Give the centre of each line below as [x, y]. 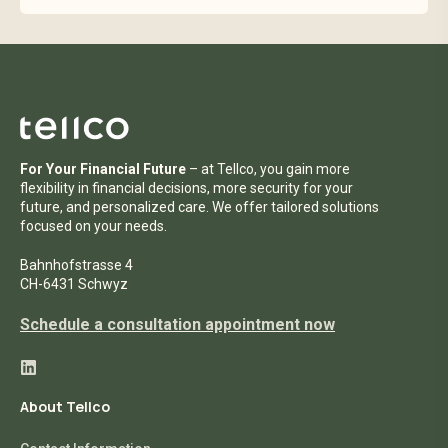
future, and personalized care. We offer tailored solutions [199, 207]
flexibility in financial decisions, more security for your [186, 188]
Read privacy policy [125, 77]
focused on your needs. [93, 226]
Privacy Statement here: [142, 50]
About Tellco [65, 407]
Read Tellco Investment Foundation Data [213, 23]
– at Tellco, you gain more [268, 169]
